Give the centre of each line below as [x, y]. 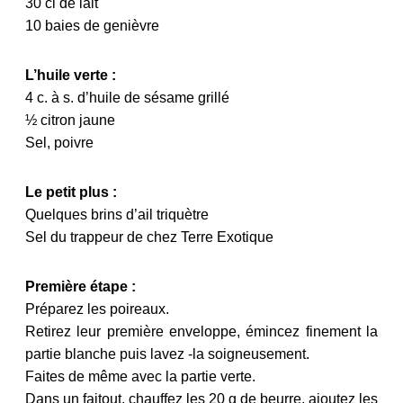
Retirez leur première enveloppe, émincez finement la [201, 331]
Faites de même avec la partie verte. [140, 376]
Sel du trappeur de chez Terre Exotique [149, 237]
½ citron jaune [70, 120]
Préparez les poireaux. [97, 309]
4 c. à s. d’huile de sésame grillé [127, 97]
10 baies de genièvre [92, 25]
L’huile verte [67, 75]
